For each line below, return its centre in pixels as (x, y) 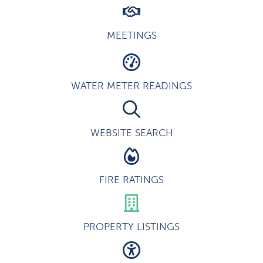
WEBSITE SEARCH (131, 133)
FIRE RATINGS (131, 180)
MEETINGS (131, 36)
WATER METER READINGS (131, 86)
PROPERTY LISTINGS (131, 227)
